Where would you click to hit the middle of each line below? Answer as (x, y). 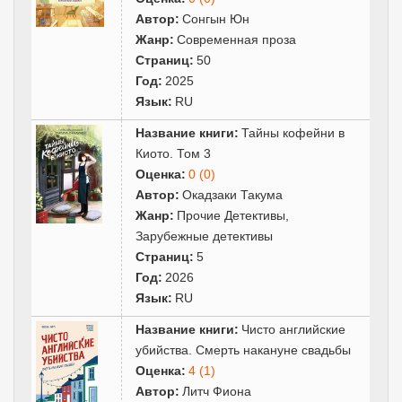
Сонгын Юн (216, 18)
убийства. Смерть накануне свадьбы (244, 350)
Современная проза (237, 39)
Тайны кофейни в (293, 132)
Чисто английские (294, 329)
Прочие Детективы (232, 215)
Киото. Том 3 (174, 153)
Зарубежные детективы (205, 236)
